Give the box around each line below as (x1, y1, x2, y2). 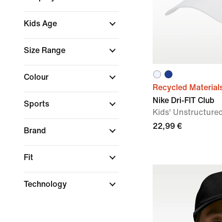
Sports (24, 100, 51, 108)
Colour (24, 73, 51, 81)
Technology (24, 180, 69, 188)
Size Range (24, 46, 67, 55)
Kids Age (24, 19, 59, 28)
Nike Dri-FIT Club (153, 96, 215, 105)
